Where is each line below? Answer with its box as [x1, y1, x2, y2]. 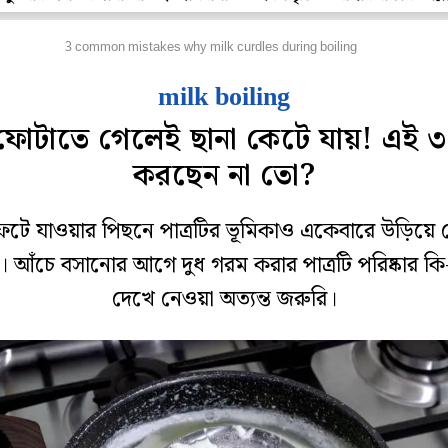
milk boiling [158, 82, 290, 111]
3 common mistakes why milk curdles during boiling [65, 39, 357, 56]
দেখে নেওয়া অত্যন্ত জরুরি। [111, 281, 337, 317]
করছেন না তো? [132, 152, 316, 200]
